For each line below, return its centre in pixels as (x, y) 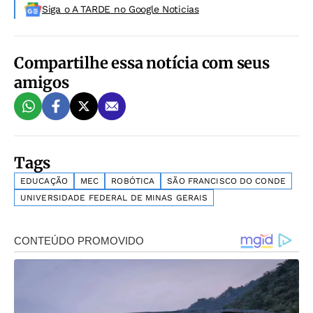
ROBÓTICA (133, 181)
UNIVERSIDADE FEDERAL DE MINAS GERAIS (114, 198)
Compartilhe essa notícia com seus (142, 63)
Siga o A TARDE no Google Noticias (121, 9)
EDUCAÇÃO (44, 181)
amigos (42, 83)
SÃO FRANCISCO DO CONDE (226, 181)
